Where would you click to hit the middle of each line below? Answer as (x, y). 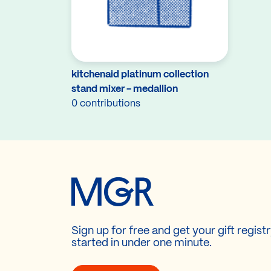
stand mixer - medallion (125, 89)
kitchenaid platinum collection (140, 75)
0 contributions (106, 104)
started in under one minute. (142, 243)
